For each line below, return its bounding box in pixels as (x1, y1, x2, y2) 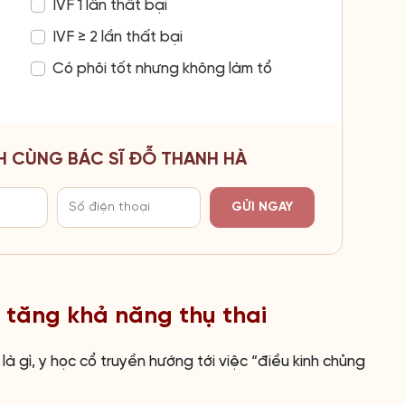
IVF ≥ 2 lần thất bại (52, 28, 183, 45)
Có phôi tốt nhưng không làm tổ (52, 60, 272, 77)
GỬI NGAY (231, 201, 294, 215)
